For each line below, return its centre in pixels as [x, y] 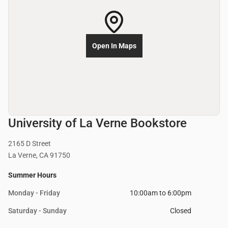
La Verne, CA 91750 [39, 155]
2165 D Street [30, 144]
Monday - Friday [34, 193]
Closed [181, 211]
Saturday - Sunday [37, 211]
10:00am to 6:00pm [161, 193]
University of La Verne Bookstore [97, 123]
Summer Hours [32, 175]
